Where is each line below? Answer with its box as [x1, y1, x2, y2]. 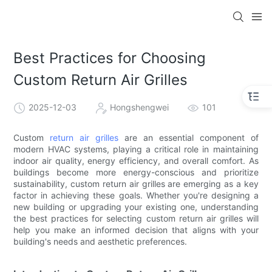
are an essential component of [118, 132, 259, 143]
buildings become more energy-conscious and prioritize [13, 166, 259, 177]
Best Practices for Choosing [13, 49, 206, 67]
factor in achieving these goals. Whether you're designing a [13, 189, 259, 200]
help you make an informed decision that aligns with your [13, 224, 259, 235]
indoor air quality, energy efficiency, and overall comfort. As [13, 155, 259, 166]
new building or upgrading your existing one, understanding [13, 201, 259, 212]
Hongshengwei [110, 101, 169, 112]
